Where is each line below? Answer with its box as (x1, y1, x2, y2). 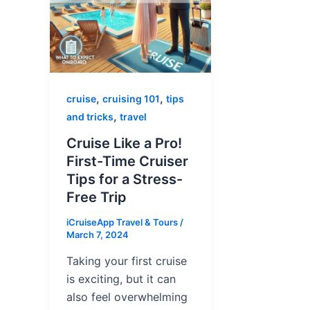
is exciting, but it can (66, 271, 176, 286)
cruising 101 (102, 93, 160, 105)
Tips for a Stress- (66, 171, 183, 188)
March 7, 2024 (66, 229, 129, 241)
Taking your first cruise (66, 253, 187, 268)
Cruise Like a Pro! (66, 135, 182, 152)
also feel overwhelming (66, 289, 188, 304)
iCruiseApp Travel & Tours (66, 217, 180, 228)
